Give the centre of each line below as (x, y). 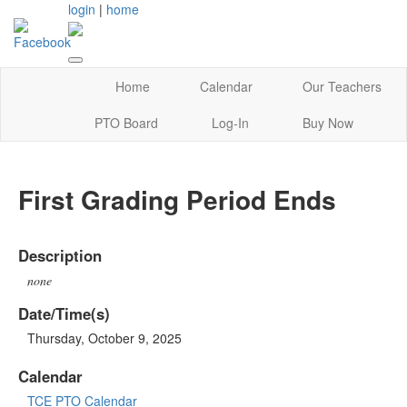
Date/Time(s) (64, 313)
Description (60, 255)
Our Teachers (342, 87)
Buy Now (328, 123)
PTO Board (127, 123)
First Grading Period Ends (177, 200)
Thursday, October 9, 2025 (104, 338)
